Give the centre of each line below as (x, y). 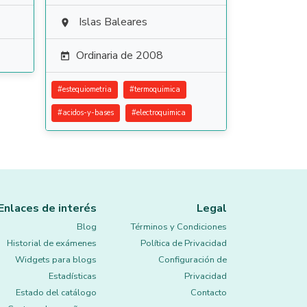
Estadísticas (73, 276)
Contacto (209, 293)
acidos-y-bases (88, 113)
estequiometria (87, 89)
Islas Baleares (113, 22)
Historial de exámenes (52, 243)
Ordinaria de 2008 (119, 56)
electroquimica (161, 113)
